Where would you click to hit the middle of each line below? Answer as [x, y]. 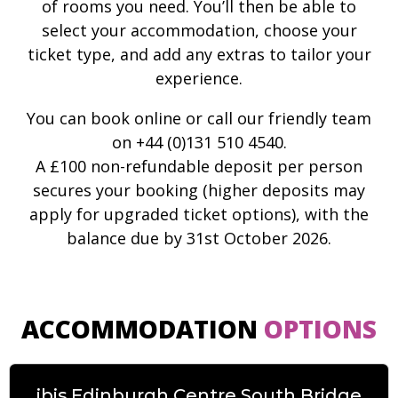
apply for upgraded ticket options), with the [199, 214]
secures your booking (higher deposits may [199, 190]
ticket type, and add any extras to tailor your [199, 54]
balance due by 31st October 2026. [199, 238]
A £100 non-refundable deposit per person [199, 166]
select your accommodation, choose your [199, 30]
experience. [199, 78]
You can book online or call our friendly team [199, 118]
